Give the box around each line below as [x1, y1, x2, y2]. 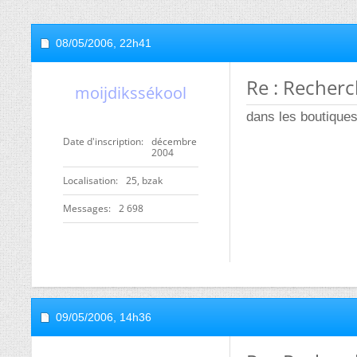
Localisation [63, 174, 116, 187]
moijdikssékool [75, 82, 186, 104]
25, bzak [126, 174, 163, 187]
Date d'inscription [63, 135, 141, 148]
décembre [151, 135, 197, 148]
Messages [63, 202, 108, 215]
